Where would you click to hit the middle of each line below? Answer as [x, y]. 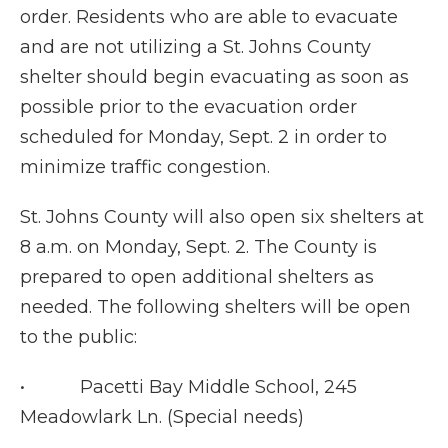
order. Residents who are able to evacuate [209, 17]
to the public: [78, 337]
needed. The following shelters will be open [215, 307]
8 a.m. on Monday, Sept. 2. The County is [198, 247]
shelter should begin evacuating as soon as [214, 77]
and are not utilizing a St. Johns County [195, 47]
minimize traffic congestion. [145, 167]
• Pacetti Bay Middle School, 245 [188, 387]
